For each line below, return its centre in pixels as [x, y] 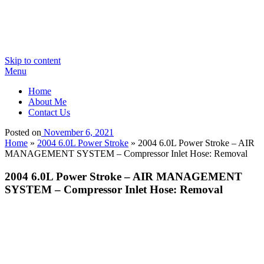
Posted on [23, 132]
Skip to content [33, 60]
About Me [47, 102]
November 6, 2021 [79, 132]
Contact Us [49, 112]
